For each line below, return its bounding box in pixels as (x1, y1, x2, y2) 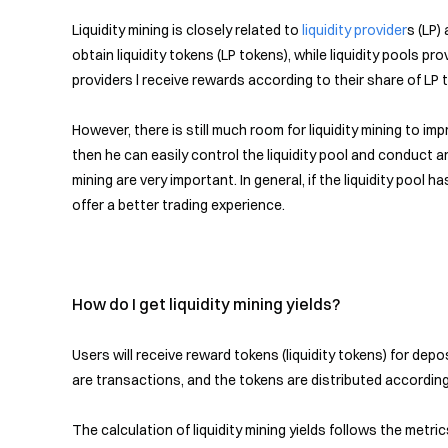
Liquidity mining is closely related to (72, 21, 302, 39)
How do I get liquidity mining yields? (72, 294, 340, 314)
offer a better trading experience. (72, 196, 285, 214)
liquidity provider (302, 21, 407, 39)
